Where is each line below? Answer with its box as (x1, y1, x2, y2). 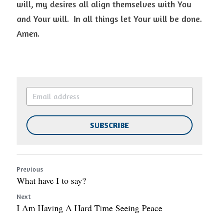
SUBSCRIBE (90, 120, 129, 130)
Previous (17, 165, 43, 173)
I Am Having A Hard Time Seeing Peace (17, 202, 162, 214)
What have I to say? (17, 175, 86, 186)
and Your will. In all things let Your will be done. (17, 13, 202, 24)
